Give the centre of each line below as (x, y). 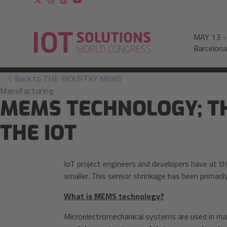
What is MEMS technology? (114, 196)
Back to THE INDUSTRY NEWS (67, 79)
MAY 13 (207, 37)
